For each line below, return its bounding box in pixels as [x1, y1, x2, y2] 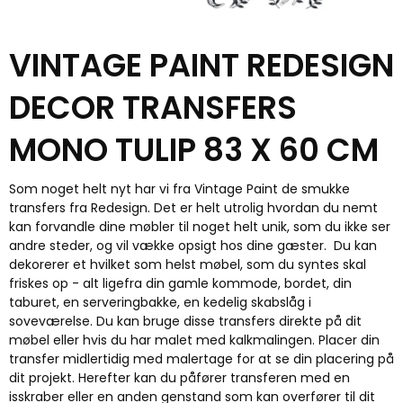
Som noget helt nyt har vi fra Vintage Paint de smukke [9, 179, 350, 198]
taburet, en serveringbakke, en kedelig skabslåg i [9, 292, 311, 311]
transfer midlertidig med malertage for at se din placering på [9, 349, 394, 368]
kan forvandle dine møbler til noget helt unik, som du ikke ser [9, 217, 390, 236]
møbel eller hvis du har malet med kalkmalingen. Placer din [9, 330, 380, 349]
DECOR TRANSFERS [9, 85, 297, 130]
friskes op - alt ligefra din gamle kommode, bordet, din [9, 273, 352, 292]
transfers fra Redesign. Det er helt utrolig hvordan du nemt [9, 198, 378, 217]
